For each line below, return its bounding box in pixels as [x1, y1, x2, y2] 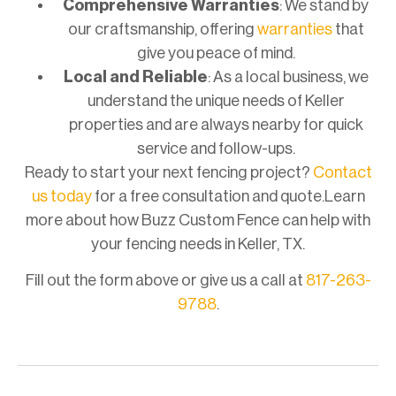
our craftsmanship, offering [67, 21, 257, 38]
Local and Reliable [63, 69, 208, 86]
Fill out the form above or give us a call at [25, 272, 306, 289]
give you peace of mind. [136, 45, 295, 62]
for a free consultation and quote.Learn [94, 188, 365, 205]
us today [31, 188, 95, 205]
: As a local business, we [207, 69, 369, 86]
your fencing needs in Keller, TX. [91, 236, 305, 253]
